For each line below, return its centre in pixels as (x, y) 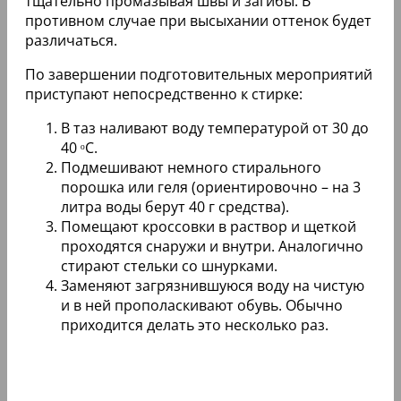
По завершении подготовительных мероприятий (199, 75)
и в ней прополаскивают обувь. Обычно (202, 306)
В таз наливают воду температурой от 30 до (215, 128)
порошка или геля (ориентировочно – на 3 (211, 188)
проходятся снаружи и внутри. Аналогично (212, 247)
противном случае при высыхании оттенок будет (198, 21)
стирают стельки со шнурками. (169, 266)
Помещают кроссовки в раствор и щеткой (209, 227)
